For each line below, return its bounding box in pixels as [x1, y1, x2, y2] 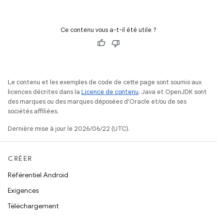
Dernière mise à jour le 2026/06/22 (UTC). [8, 124, 130, 133]
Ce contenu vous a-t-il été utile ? [61, 26, 156, 34]
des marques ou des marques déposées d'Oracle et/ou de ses [8, 97, 186, 106]
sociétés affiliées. [8, 107, 59, 115]
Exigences [8, 186, 39, 195]
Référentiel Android [8, 170, 68, 179]
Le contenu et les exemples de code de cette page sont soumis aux [8, 78, 201, 86]
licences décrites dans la [8, 88, 81, 96]
